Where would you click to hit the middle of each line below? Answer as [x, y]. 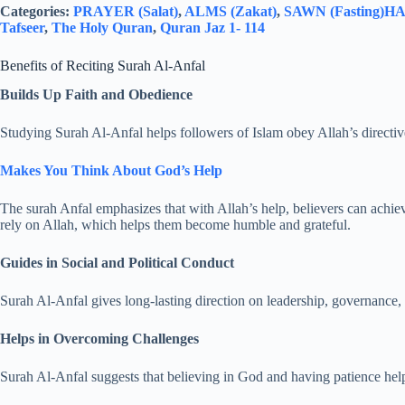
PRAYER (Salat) [126, 11]
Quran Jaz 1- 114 [212, 27]
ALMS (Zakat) [231, 11]
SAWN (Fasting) [334, 11]
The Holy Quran [102, 27]
